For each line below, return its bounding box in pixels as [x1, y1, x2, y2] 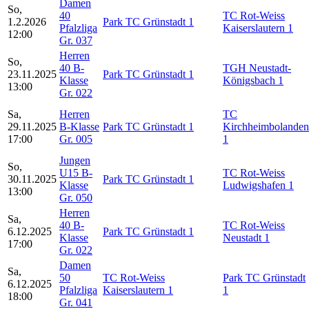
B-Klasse [59, 120, 99, 132]
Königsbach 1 [223, 74, 283, 86]
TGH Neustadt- [223, 61, 291, 74]
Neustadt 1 [223, 231, 270, 243]
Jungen [59, 154, 90, 166]
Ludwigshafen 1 [223, 179, 294, 191]
